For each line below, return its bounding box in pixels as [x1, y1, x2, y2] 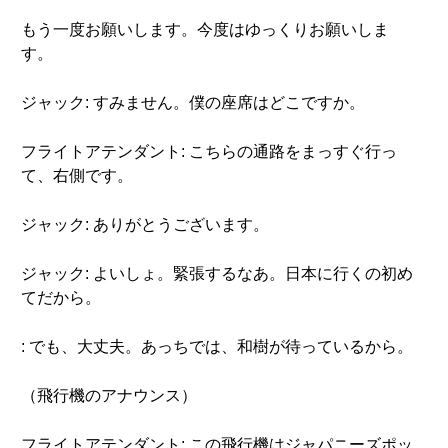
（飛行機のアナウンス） [21, 387, 197, 404]
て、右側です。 [21, 167, 133, 184]
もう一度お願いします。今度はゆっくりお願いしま [21, 21, 389, 38]
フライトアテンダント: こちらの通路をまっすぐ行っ [21, 143, 397, 160]
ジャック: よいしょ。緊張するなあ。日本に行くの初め [21, 265, 413, 282]
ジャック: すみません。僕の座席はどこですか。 [21, 94, 365, 111]
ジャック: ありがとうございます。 [21, 216, 269, 233]
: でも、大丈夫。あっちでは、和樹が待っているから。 [21, 338, 413, 355]
